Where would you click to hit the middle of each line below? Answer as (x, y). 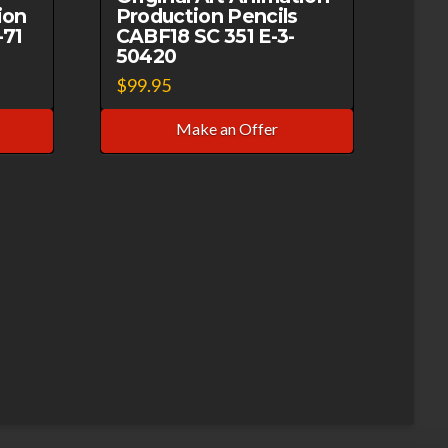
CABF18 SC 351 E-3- (205, 36)
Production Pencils (206, 16)
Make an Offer (227, 128)
